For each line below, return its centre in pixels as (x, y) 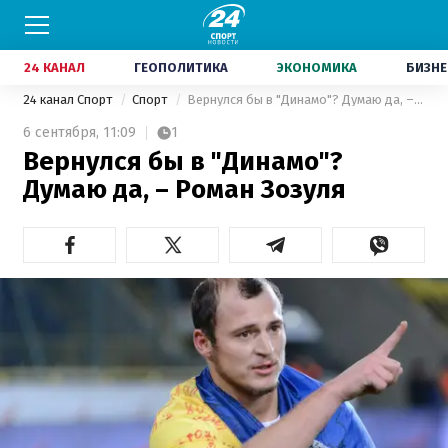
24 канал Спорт (69, 99)
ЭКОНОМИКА (317, 67)
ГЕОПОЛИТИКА (181, 67)
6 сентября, (61, 132)
